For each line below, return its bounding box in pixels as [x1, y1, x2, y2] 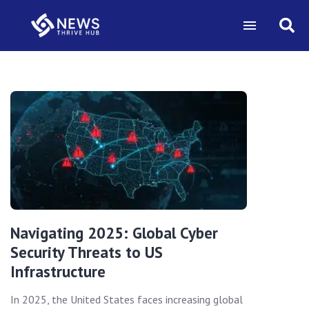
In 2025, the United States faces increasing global [10, 292, 243, 306]
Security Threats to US [10, 241, 163, 262]
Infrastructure [10, 261, 106, 281]
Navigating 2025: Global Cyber [10, 222, 218, 243]
